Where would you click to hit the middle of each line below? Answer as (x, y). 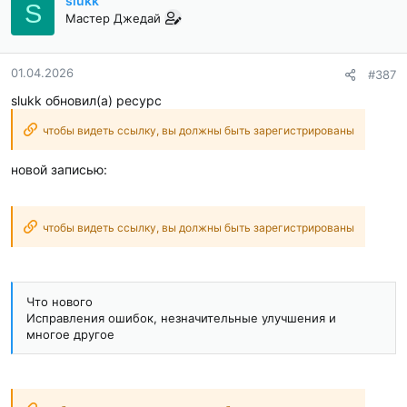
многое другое (70, 335)
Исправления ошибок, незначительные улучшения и (181, 318)
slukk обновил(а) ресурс (86, 101)
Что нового (60, 302)
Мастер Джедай (113, 19)
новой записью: (59, 170)
